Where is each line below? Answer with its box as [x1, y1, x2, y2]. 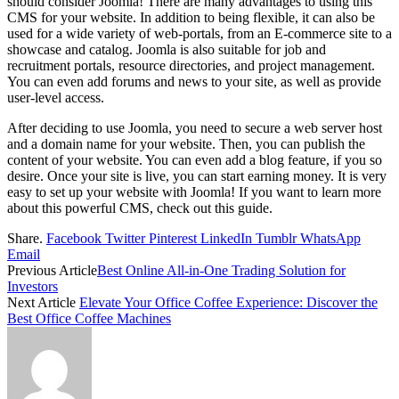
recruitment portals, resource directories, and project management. [7, 57, 375, 73]
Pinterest [149, 230, 197, 246]
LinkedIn [200, 230, 252, 246]
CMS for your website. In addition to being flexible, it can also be [7, 9, 375, 25]
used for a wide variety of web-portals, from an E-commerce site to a [7, 25, 392, 41]
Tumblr [256, 230, 297, 246]
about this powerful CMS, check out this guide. [7, 199, 273, 216]
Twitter [105, 230, 145, 246]
